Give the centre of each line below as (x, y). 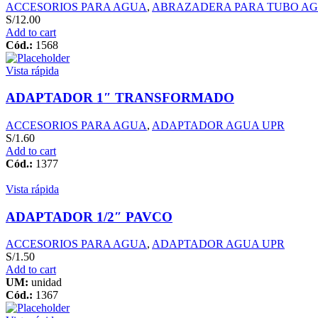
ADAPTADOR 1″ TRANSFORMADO (120, 98)
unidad (46, 283)
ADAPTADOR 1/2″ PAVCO (89, 216)
